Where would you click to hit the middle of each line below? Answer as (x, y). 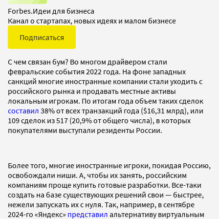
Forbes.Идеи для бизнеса (51, 11)
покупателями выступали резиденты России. (86, 130)
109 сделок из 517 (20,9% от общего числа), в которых (99, 120)
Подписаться (42, 37)
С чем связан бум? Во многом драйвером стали (88, 61)
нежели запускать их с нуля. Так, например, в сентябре (101, 204)
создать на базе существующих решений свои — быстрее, (106, 194)
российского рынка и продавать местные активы (92, 91)
